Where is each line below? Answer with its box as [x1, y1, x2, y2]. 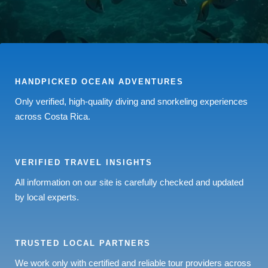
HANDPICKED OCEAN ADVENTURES [15, 77, 184, 86]
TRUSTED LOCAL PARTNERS [15, 239, 151, 248]
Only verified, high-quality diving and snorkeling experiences [15, 96, 248, 106]
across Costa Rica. [15, 111, 90, 121]
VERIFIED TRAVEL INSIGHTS [15, 158, 153, 167]
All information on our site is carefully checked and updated [15, 177, 243, 187]
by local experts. [15, 192, 79, 202]
